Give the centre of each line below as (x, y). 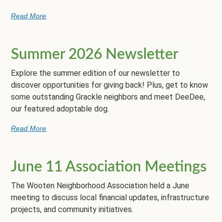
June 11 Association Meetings (109, 167)
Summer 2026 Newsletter (95, 54)
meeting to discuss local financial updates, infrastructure (110, 198)
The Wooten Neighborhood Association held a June (100, 186)
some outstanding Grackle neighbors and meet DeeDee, (108, 97)
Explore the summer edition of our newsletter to (96, 73)
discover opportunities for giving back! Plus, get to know (110, 85)
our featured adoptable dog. (60, 109)
